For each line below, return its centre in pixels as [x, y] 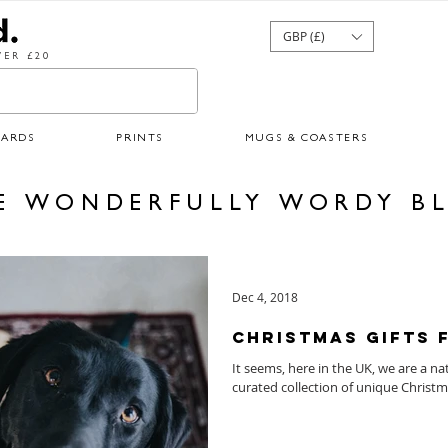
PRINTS [140, 139]
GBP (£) [304, 36]
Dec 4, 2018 [265, 297]
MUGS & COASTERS [306, 139]
